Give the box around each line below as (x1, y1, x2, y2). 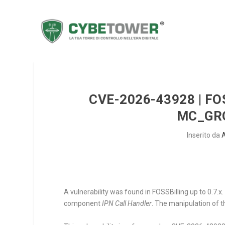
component (64, 199, 102, 208)
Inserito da (186, 131, 221, 140)
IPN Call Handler (102, 199, 152, 208)
